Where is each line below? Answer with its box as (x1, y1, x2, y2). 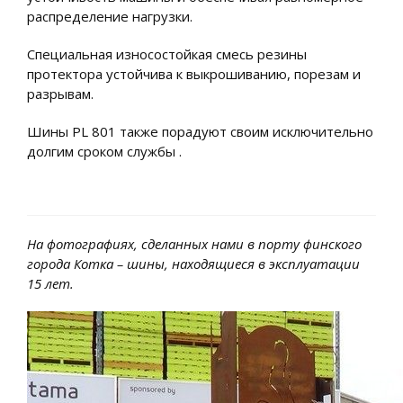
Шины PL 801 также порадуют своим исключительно (27, 121, 373, 140)
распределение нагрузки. (27, 6, 193, 25)
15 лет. (27, 273, 74, 292)
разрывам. (27, 84, 94, 103)
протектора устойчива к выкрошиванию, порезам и (27, 64, 361, 83)
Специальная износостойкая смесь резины (27, 44, 307, 63)
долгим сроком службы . (27, 141, 182, 160)
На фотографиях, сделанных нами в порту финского (27, 234, 362, 253)
